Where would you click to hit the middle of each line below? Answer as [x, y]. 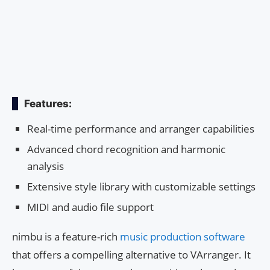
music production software [183, 237]
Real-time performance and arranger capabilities [141, 129]
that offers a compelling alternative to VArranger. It [131, 255]
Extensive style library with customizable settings [141, 187]
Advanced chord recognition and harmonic [126, 149]
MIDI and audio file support [90, 207]
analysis [46, 166]
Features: [48, 104]
